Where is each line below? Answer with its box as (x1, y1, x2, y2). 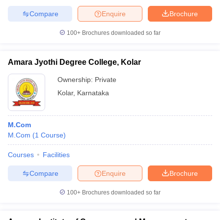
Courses (8, 151, 34, 159)
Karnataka (77, 89, 109, 97)
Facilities (43, 151, 70, 159)
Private (95, 76, 116, 83)
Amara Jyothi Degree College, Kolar (8, 58, 141, 66)
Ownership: (57, 76, 95, 83)
